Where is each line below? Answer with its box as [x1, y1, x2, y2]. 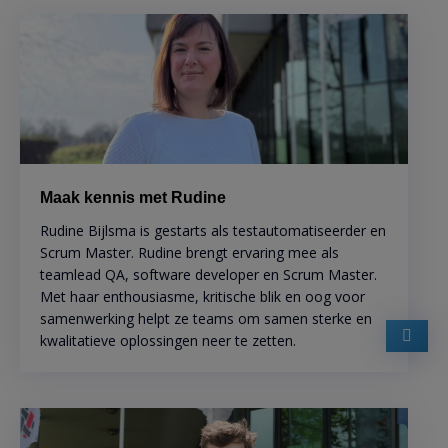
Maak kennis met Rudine [40, 189, 226, 207]
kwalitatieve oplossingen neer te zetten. [40, 331, 296, 351]
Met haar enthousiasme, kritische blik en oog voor [40, 287, 365, 307]
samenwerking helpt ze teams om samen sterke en [40, 309, 372, 329]
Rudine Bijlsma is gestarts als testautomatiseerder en [40, 221, 386, 241]
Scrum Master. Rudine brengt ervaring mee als [40, 243, 339, 263]
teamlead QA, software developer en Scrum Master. [40, 265, 377, 285]
